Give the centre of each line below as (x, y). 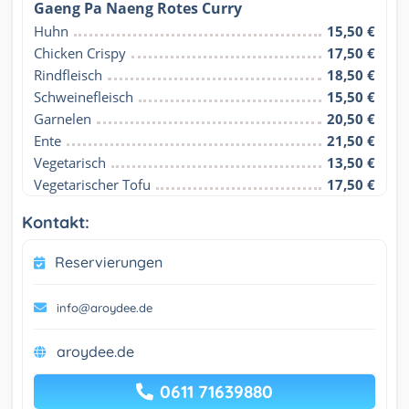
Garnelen (63, 118)
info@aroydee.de (105, 307)
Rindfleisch (68, 74)
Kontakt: (56, 222)
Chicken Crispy (80, 52)
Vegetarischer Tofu (92, 184)
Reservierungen (109, 262)
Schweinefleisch (84, 96)
